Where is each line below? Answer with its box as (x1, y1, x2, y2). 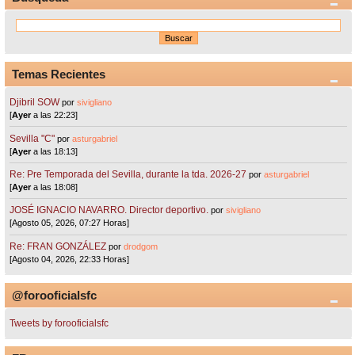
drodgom (124, 241, 158, 251)
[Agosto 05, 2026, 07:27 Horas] (10, 218, 130, 228)
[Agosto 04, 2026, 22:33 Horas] (10, 254, 130, 264)
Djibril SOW (10, 97, 60, 109)
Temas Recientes (12, 67, 105, 82)
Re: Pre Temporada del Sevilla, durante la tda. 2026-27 (10, 168, 247, 180)
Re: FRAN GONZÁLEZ (10, 240, 107, 252)
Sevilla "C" (10, 132, 58, 144)
